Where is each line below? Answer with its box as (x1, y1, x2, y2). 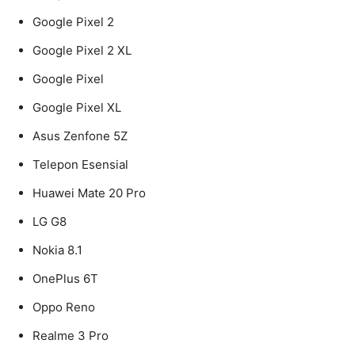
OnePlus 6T (32, 271, 98, 287)
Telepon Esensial (32, 157, 128, 173)
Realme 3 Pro (32, 328, 109, 344)
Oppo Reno (32, 300, 95, 315)
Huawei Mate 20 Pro (32, 185, 146, 201)
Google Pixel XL (32, 100, 121, 116)
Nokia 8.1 (32, 242, 82, 258)
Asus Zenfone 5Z (32, 128, 128, 144)
